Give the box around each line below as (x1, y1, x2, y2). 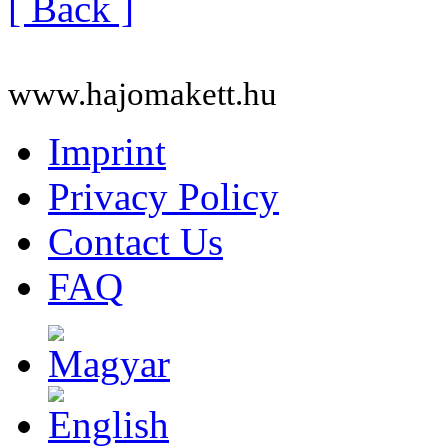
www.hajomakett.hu (8, 75, 277, 112)
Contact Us (48, 219, 223, 263)
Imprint (48, 129, 166, 173)
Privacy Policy (48, 174, 279, 218)
